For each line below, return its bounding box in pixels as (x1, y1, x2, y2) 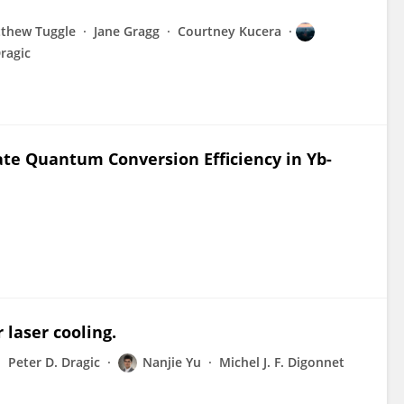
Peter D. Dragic (8, 353, 100, 371)
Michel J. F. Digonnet (219, 353, 344, 371)
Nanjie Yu (142, 353, 201, 371)
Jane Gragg (94, 23, 160, 40)
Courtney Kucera (178, 23, 281, 40)
